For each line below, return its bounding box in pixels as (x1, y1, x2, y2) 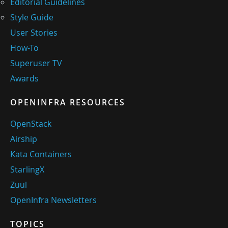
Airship (10, 133, 37, 145)
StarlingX (10, 164, 44, 176)
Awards (10, 73, 39, 84)
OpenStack (10, 118, 51, 130)
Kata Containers (10, 149, 72, 160)
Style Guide (10, 12, 53, 23)
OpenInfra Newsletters (10, 194, 97, 206)
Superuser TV (10, 58, 62, 69)
